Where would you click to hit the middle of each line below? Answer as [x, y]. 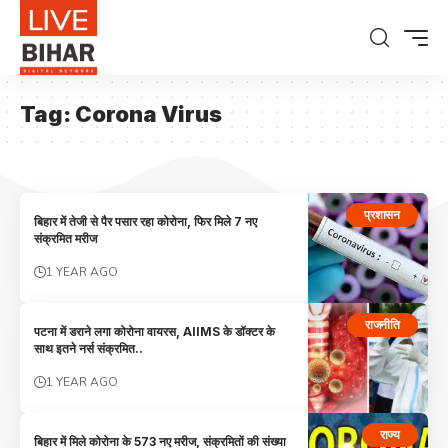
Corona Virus [148, 114]
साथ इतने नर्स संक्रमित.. [89, 349]
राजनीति [382, 324]
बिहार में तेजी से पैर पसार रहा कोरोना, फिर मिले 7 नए [146, 222]
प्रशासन [382, 214]
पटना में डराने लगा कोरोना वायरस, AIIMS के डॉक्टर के [155, 332]
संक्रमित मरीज [66, 239]
